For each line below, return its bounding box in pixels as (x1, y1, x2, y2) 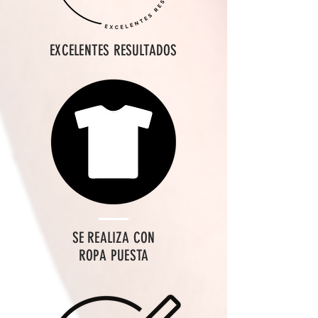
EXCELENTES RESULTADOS (50, 41, 177, 59)
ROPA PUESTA (78, 246, 149, 264)
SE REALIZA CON (72, 229, 155, 246)
